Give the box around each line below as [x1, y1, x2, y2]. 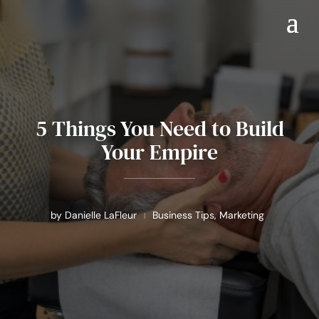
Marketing [219, 209, 264, 221]
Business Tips [152, 209, 214, 221]
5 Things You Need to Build [35, 114, 284, 143]
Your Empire [101, 137, 218, 167]
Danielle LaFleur [65, 209, 137, 221]
